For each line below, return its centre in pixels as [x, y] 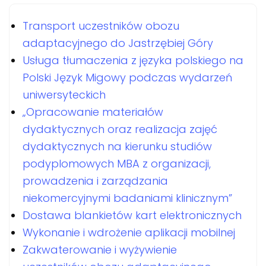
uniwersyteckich [64, 94]
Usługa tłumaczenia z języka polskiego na [133, 60]
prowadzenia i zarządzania [95, 180]
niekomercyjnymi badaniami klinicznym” [127, 198]
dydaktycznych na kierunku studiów [117, 146]
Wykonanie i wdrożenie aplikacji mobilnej [129, 232]
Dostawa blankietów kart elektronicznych [132, 215]
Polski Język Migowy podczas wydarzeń [127, 77]
